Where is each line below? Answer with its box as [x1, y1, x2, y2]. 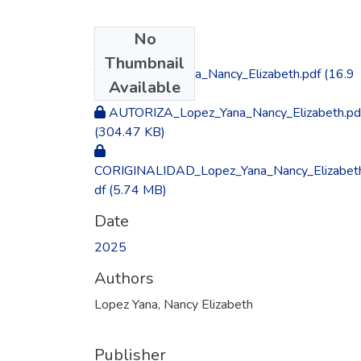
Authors [94, 267, 154, 289]
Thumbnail [105, 52, 185, 74]
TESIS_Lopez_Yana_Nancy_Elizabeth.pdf [94, 64, 321, 83]
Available [109, 76, 180, 98]
